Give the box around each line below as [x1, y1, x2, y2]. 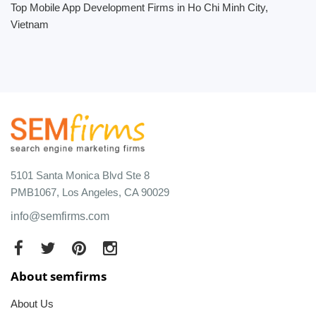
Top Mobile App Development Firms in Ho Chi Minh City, [11, 1, 268, 13]
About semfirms [11, 267, 107, 284]
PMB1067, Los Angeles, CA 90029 [11, 186, 169, 198]
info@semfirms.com [11, 209, 109, 222]
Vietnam [11, 18, 49, 30]
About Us [11, 297, 54, 310]
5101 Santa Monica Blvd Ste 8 [11, 169, 150, 181]
